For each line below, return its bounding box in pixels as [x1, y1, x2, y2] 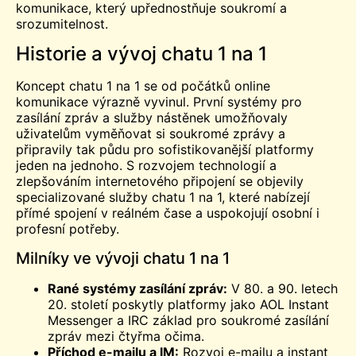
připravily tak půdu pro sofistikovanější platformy [16, 141, 314, 158]
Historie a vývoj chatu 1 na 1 [16, 42, 267, 66]
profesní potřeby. [16, 221, 119, 238]
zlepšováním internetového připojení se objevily [16, 173, 304, 190]
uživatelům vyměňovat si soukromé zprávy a [16, 126, 285, 142]
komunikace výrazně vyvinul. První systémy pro [16, 94, 302, 110]
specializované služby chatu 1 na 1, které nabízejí [16, 189, 310, 206]
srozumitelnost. [16, 15, 108, 32]
